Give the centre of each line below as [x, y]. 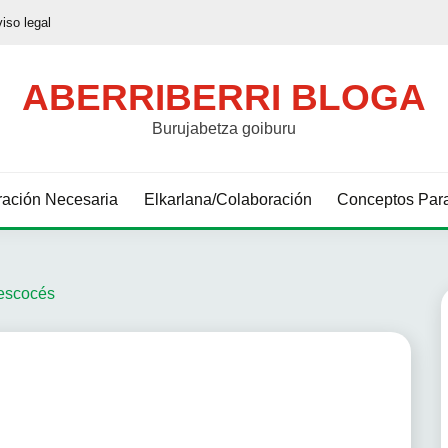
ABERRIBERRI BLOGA [224, 97]
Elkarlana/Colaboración [227, 199]
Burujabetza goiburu [224, 128]
